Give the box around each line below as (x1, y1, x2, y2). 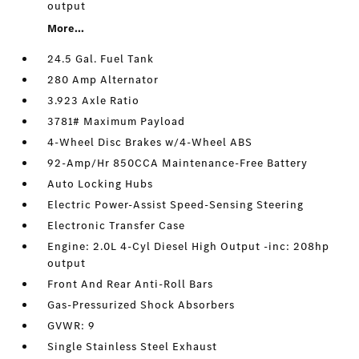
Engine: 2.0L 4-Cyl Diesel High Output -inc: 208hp (47, 239, 330, 254)
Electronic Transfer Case (47, 218, 186, 233)
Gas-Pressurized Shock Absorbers (47, 297, 236, 313)
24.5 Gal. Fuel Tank (47, 51, 155, 67)
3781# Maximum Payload (47, 114, 186, 129)
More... (47, 21, 85, 36)
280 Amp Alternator (47, 72, 159, 87)
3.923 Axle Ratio (47, 93, 140, 108)
